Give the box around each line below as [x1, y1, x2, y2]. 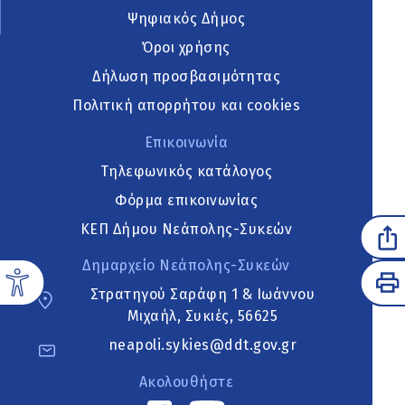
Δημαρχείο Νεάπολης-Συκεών [82, 257, 290, 275]
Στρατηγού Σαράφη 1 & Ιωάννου [90, 286, 316, 304]
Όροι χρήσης [142, 38, 231, 56]
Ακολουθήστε [138, 373, 234, 391]
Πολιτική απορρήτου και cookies [72, 96, 301, 114]
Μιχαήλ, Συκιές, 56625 [127, 307, 278, 325]
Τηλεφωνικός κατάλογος [99, 162, 273, 180]
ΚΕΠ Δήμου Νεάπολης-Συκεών [80, 220, 293, 238]
